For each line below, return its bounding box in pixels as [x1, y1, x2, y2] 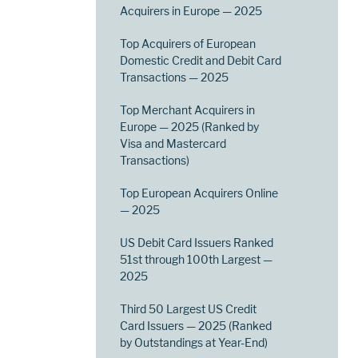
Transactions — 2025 [120, 70, 229, 84]
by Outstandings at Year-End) [120, 335, 268, 349]
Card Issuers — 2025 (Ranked [120, 318, 272, 332]
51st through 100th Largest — [120, 252, 273, 266]
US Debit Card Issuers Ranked [120, 235, 274, 249]
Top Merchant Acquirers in [120, 102, 256, 117]
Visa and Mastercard [120, 136, 227, 150]
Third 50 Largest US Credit [120, 301, 257, 316]
